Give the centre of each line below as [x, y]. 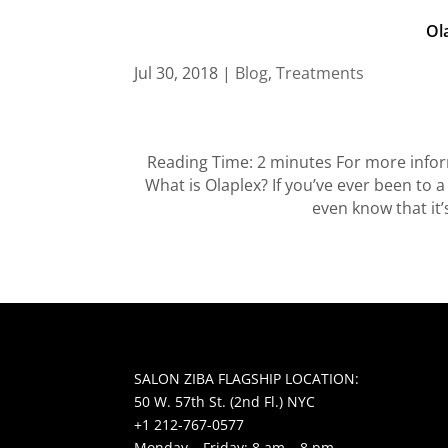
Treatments [320, 72]
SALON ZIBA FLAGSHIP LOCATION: [247, 379]
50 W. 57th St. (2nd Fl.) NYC [225, 402]
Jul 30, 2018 [176, 72]
